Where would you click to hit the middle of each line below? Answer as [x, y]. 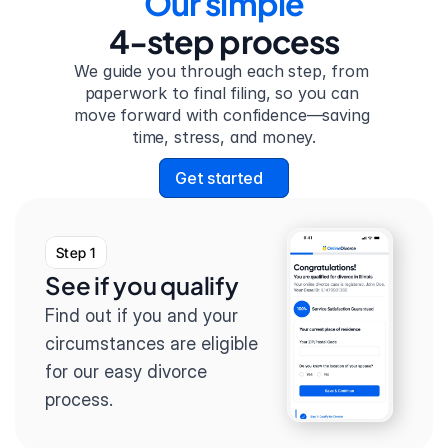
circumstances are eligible [151, 343]
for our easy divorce [126, 371]
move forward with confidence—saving [222, 115]
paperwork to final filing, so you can [221, 93]
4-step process [224, 41]
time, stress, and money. [224, 137]
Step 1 [76, 252]
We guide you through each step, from [221, 71]
